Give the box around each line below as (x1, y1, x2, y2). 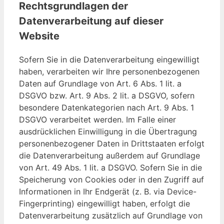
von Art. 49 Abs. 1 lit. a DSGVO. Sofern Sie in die (19, 162, 202, 173)
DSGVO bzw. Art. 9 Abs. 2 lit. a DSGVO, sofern (19, 90, 194, 101)
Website (19, 30, 59, 42)
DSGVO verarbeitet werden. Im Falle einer (19, 114, 176, 125)
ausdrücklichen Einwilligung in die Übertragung (19, 126, 197, 137)
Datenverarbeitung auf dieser (19, 15, 163, 27)
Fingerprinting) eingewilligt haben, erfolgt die (19, 198, 190, 209)
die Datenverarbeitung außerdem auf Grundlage (19, 150, 200, 161)
